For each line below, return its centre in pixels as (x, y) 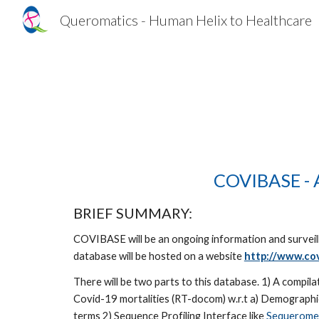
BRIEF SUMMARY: (134, 213)
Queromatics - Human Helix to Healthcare (186, 20)
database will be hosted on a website (158, 256)
